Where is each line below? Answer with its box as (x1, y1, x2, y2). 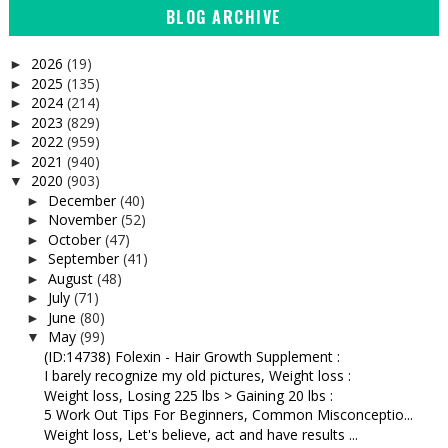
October (47, 229, 105, 249)
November (47, 210, 121, 230)
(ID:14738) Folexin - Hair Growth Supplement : (43, 346, 340, 366)
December (47, 190, 120, 210)
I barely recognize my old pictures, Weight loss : (43, 366, 351, 386)
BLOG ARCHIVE (165, 5, 282, 30)
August (47, 268, 97, 288)
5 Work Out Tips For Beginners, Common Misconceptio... (43, 405, 413, 425)
